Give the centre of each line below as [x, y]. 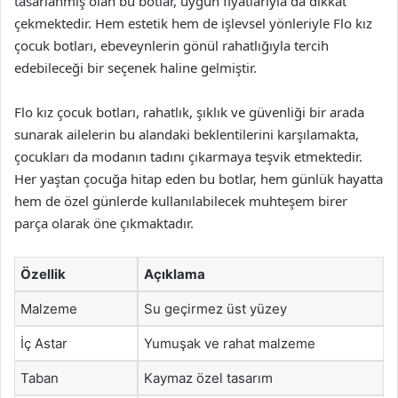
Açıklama [175, 274]
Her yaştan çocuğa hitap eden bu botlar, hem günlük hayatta [199, 179]
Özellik [43, 274]
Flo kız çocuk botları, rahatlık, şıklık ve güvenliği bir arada [189, 112]
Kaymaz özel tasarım [208, 378]
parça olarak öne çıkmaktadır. [104, 223]
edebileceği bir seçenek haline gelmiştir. [135, 68]
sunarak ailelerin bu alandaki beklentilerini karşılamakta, [187, 134]
